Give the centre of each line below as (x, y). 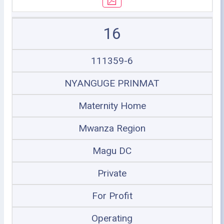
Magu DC (112, 150)
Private (112, 173)
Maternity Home (112, 105)
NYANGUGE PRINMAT (112, 83)
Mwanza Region (112, 128)
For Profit (112, 195)
